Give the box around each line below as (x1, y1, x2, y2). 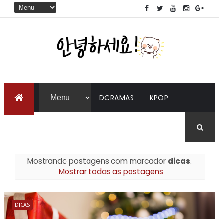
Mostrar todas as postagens (59, 166, 164, 177)
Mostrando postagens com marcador (27, 156, 168, 167)
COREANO (51, 122, 87, 132)
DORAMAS (99, 92, 134, 103)
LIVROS (12, 122, 36, 132)
